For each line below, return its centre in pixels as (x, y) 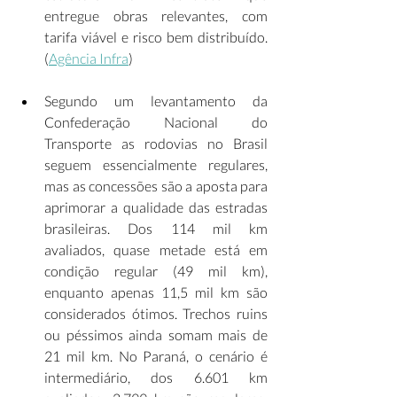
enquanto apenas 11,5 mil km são (156, 292)
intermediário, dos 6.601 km (156, 377)
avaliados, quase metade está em (156, 249)
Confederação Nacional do (156, 122)
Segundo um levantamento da (156, 101)
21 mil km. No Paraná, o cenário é (156, 356)
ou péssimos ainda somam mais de (156, 335)
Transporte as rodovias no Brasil (156, 143)
